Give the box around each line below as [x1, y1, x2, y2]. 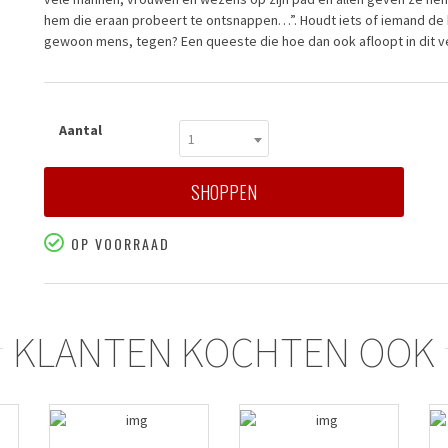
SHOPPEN [191, 179, 257, 205]
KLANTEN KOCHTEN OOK [13, 326, 435, 378]
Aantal [59, 121, 102, 139]
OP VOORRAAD [66, 233, 170, 254]
